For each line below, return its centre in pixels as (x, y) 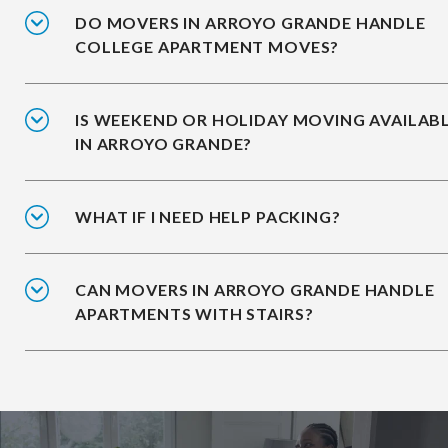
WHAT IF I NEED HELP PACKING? (208, 217)
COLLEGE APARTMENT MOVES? (207, 47)
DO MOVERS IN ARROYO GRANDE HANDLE (250, 23)
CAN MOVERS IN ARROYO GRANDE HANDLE (255, 290)
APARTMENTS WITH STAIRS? (194, 314)
